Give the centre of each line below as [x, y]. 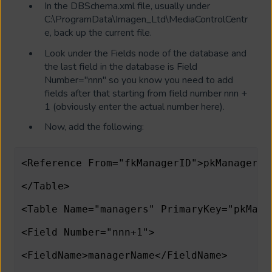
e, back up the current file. [98, 33]
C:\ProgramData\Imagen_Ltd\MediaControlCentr [146, 20]
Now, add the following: [94, 127]
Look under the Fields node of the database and [145, 53]
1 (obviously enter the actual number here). [134, 107]
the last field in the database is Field [121, 66]
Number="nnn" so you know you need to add [139, 80]
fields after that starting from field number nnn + [146, 93]
